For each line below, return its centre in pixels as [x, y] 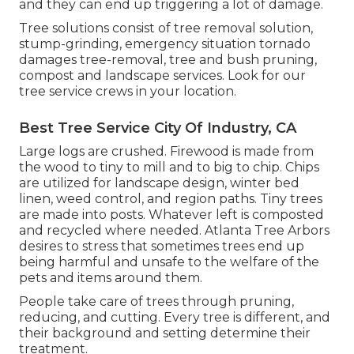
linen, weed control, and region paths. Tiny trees [171, 199]
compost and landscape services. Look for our [162, 76]
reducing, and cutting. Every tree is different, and [175, 318]
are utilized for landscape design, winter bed [159, 183]
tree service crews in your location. [128, 92]
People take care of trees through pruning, [156, 302]
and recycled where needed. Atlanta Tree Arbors [174, 231]
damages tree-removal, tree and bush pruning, [168, 60]
